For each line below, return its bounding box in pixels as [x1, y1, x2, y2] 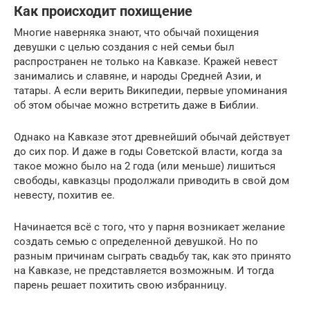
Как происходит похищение [14, 3, 192, 19]
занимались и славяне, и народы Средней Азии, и [14, 69, 262, 82]
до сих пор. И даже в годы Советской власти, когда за [14, 145, 282, 158]
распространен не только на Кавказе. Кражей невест [14, 55, 277, 68]
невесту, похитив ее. [14, 188, 115, 201]
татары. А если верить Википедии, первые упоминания [14, 84, 287, 97]
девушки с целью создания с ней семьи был [14, 40, 235, 53]
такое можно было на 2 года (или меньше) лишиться [14, 159, 275, 172]
